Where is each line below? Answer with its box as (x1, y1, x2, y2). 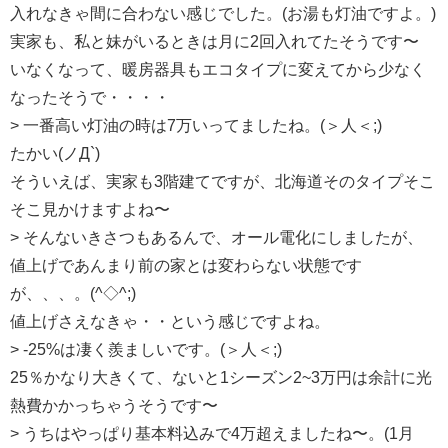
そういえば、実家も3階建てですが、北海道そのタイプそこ (10, 173, 435, 191)
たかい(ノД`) (10, 145, 100, 163)
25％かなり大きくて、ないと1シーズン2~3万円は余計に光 (10, 369, 432, 387)
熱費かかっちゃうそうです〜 (10, 397, 218, 415)
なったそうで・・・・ (10, 89, 170, 107)
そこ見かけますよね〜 (10, 201, 170, 219)
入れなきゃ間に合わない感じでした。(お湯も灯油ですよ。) (10, 5, 436, 23)
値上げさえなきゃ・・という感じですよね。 (10, 313, 330, 331)
